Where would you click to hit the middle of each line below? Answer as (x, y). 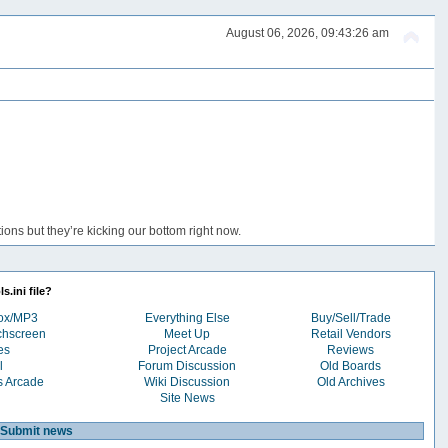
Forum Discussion (187, 365)
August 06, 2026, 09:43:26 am (307, 33)
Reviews (351, 349)
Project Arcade (187, 349)
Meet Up (187, 333)
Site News (187, 397)
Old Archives (350, 381)
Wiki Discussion (187, 381)
